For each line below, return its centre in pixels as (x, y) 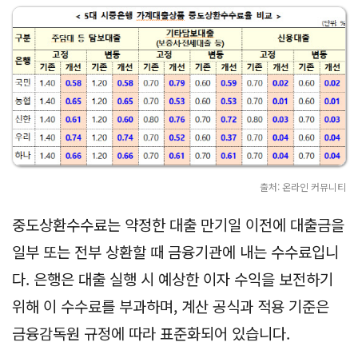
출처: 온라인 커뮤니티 (303, 186)
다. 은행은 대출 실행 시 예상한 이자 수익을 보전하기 (173, 278)
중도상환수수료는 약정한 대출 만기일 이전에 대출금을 (178, 224)
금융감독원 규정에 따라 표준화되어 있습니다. (151, 332)
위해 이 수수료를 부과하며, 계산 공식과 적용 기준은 (171, 305)
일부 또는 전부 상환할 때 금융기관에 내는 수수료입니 (175, 251)
